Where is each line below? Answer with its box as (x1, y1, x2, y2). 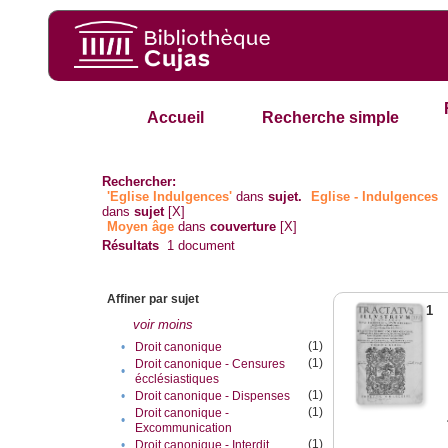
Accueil (146, 109, 204, 127)
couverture (210, 219, 277, 235)
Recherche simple (262, 109, 400, 127)
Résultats (102, 238, 160, 254)
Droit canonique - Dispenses (135, 388, 291, 403)
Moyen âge (107, 219, 175, 235)
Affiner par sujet (107, 292, 200, 307)
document (174, 238, 236, 254)
